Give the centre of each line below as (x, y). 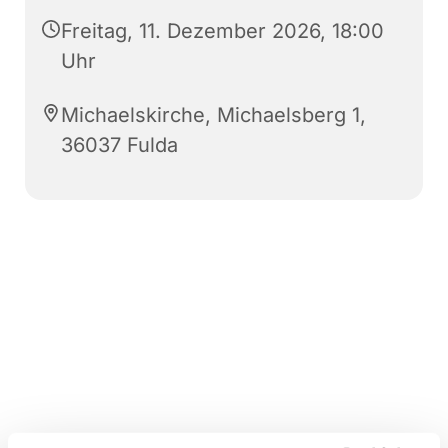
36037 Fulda (119, 144)
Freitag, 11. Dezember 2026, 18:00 (222, 30)
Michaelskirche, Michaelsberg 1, (213, 114)
